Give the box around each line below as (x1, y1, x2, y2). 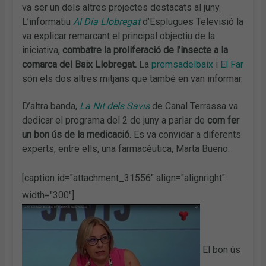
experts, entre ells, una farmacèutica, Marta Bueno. (22, 142, 230, 154)
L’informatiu (22, 15, 74, 27)
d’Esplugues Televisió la (140, 15, 244, 27)
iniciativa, (22, 44, 63, 56)
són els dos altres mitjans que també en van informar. (22, 72, 243, 84)
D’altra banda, (22, 100, 80, 112)
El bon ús (200, 243, 241, 255)
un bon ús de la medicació (22, 128, 130, 140)
